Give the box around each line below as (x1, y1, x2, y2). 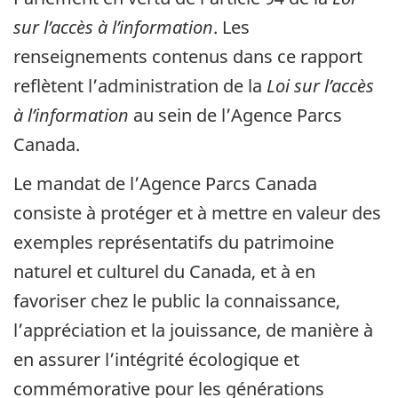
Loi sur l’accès (267, 73, 374, 98)
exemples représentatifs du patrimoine (13, 230, 334, 255)
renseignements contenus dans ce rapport (13, 44, 362, 68)
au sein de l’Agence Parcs (129, 102, 342, 127)
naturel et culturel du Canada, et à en (13, 259, 315, 284)
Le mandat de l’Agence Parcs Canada (13, 171, 317, 196)
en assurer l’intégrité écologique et (13, 347, 299, 372)
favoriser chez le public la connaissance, (13, 289, 340, 314)
